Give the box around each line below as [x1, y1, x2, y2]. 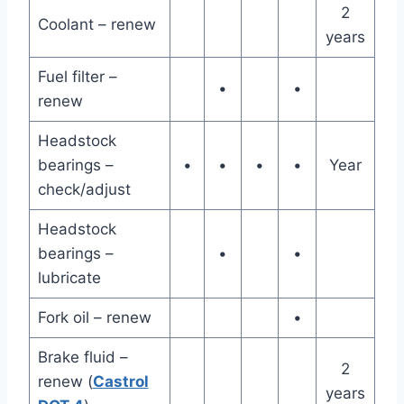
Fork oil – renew [37, 308, 151, 327]
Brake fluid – [37, 348, 128, 367]
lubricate [37, 269, 101, 288]
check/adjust [37, 180, 131, 199]
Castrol [92, 372, 149, 391]
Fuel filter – [37, 68, 117, 87]
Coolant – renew [37, 15, 156, 34]
